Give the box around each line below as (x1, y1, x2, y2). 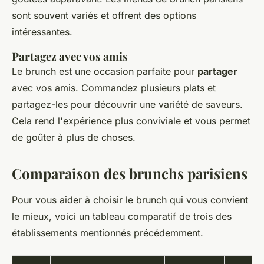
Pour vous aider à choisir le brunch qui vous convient (12, 194, 248, 206)
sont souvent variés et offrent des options (12, 9, 196, 22)
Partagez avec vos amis (12, 49, 128, 64)
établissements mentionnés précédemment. (12, 227, 203, 239)
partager (197, 65, 237, 78)
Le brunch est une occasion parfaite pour (12, 65, 197, 78)
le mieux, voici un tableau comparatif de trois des (12, 210, 232, 223)
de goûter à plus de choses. (12, 131, 136, 144)
